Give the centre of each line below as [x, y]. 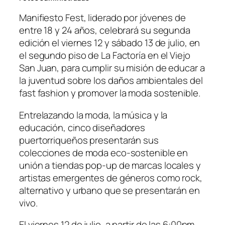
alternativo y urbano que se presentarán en [109, 190]
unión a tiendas [52, 165]
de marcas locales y [159, 165]
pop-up [101, 165]
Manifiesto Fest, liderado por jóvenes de [102, 18]
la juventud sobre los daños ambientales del [111, 81]
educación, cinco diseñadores [82, 127]
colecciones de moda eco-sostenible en [104, 152]
